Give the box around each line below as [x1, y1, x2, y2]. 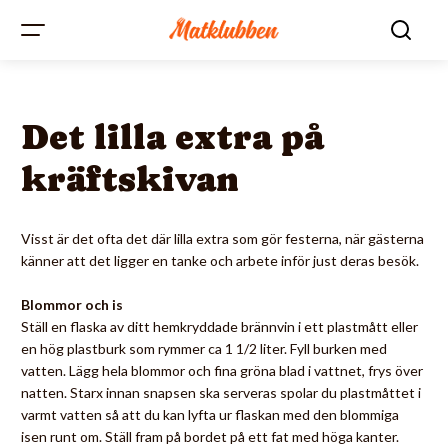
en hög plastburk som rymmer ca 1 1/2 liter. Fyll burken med [21, 340, 387, 357]
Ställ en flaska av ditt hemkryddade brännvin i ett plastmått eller [21, 318, 418, 335]
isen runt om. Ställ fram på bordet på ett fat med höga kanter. [21, 428, 399, 445]
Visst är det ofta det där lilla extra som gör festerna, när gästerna [21, 230, 424, 247]
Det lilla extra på [21, 117, 324, 157]
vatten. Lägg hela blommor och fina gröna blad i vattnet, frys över [21, 362, 423, 379]
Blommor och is [21, 296, 123, 313]
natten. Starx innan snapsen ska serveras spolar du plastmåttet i [21, 384, 421, 401]
